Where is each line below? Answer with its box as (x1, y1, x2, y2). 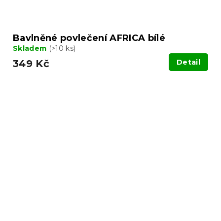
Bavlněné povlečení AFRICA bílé (13, 32, 165, 43)
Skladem (13, 43, 49, 53)
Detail (177, 57, 200, 67)
